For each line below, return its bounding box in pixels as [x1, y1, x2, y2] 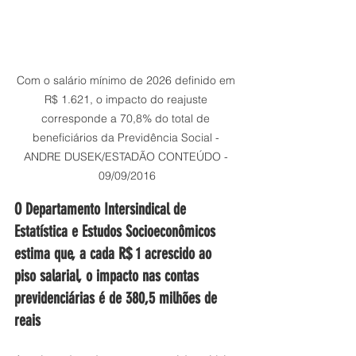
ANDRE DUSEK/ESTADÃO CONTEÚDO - [23, 149, 231, 164]
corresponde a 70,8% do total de [41, 111, 213, 126]
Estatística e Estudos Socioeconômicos [14, 222, 219, 242]
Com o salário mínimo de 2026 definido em [16, 73, 238, 88]
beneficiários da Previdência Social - [32, 130, 222, 145]
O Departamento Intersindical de [14, 199, 190, 219]
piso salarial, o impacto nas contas [14, 266, 203, 286]
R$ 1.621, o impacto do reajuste [44, 92, 211, 107]
